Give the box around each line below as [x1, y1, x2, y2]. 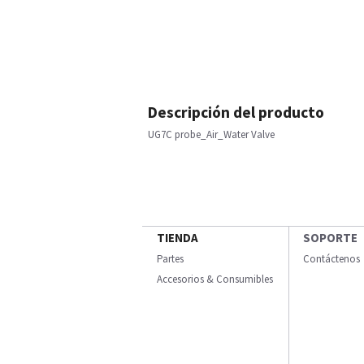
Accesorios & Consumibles [157, 272, 273, 286]
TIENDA [157, 230, 198, 245]
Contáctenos [303, 252, 360, 266]
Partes [157, 252, 184, 266]
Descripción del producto [148, 102, 324, 122]
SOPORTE [303, 230, 357, 245]
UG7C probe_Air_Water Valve [148, 128, 275, 141]
